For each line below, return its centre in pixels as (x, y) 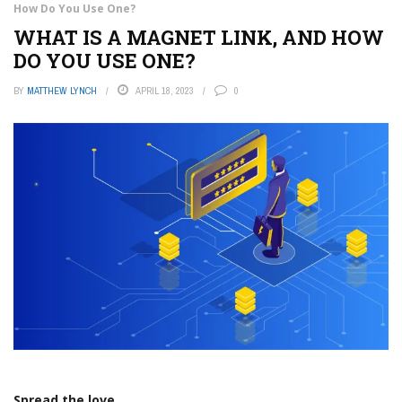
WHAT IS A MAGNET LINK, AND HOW (199, 37)
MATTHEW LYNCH (62, 91)
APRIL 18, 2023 (165, 91)
